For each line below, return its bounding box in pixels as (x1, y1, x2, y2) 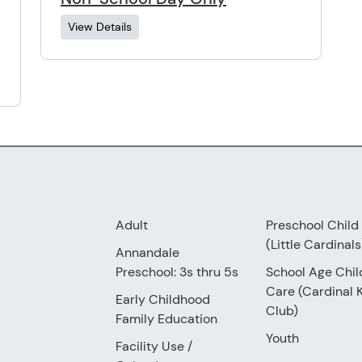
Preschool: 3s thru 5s (116, 263, 239, 280)
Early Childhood (116, 290, 211, 308)
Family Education (116, 309, 218, 327)
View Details (68, 19, 132, 34)
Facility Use (116, 337, 185, 355)
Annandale (116, 243, 180, 261)
